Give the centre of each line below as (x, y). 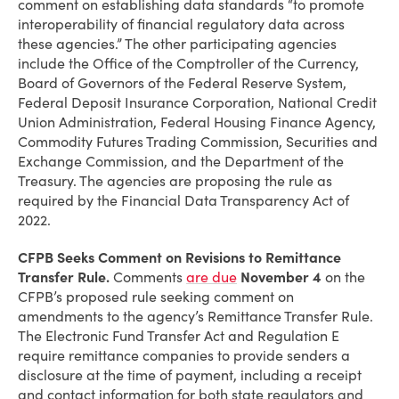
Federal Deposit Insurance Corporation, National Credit (197, 102)
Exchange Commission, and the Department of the (181, 161)
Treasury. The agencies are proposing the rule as (175, 181)
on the (343, 277)
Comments (148, 277)
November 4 (281, 277)
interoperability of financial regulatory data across (181, 24)
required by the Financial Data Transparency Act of (183, 200)
